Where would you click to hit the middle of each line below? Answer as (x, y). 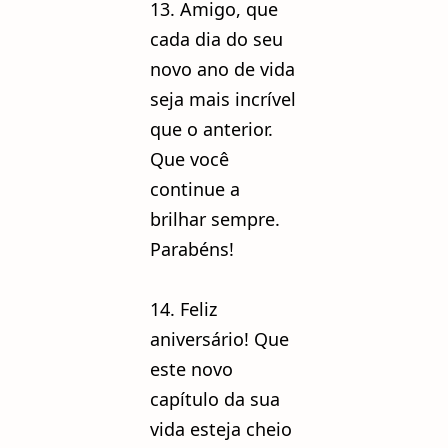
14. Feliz (183, 308)
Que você (189, 158)
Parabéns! (192, 248)
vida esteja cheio (221, 428)
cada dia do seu (216, 38)
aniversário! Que (219, 338)
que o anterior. (211, 128)
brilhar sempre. (215, 218)
